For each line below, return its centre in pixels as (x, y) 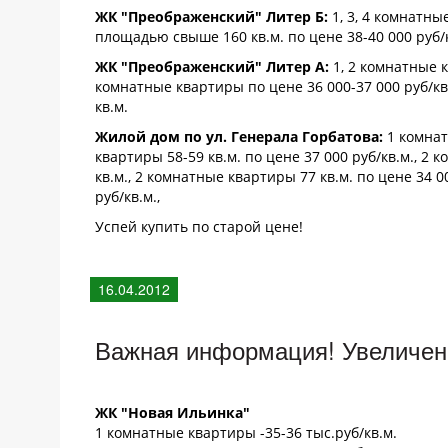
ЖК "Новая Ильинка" (172, 412)
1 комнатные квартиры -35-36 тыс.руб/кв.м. (246, 432)
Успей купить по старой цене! (199, 226)
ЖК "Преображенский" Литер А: (212, 66)
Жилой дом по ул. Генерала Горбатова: (239, 136)
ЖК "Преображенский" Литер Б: (211, 16)
